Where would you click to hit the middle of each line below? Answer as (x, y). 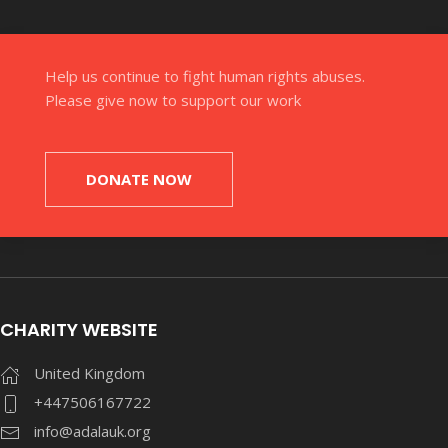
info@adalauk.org (92, 430)
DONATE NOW (139, 178)
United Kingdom (89, 372)
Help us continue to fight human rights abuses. (205, 75)
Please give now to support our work (173, 99)
